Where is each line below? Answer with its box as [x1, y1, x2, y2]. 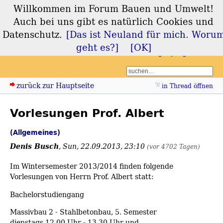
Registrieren [175, 49, 213, 57]
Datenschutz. [2, 28, 62, 41]
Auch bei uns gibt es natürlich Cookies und [13, 15, 214, 28]
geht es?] [76, 41, 118, 54]
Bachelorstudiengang [10, 189, 84, 200]
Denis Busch [10, 140, 59, 152]
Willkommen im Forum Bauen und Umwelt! [13, 2, 214, 15]
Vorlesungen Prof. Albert [10, 104, 164, 122]
